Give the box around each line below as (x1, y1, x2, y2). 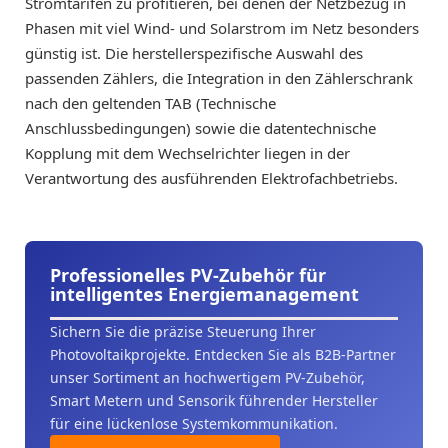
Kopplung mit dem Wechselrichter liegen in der (25, 143, 350, 163)
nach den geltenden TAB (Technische (25, 93, 276, 113)
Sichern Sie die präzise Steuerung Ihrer (50, 322, 316, 341)
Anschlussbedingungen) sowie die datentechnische (25, 118, 376, 138)
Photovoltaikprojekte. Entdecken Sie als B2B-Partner (50, 345, 396, 364)
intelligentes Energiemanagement (50, 282, 359, 306)
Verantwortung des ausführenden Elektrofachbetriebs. (25, 168, 398, 188)
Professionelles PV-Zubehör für (50, 263, 326, 287)
